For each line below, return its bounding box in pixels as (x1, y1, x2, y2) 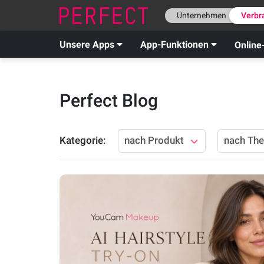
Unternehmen (176, 10, 226, 20)
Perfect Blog (59, 90, 158, 111)
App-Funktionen (140, 39, 209, 51)
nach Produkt (124, 134, 184, 146)
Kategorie (59, 134, 103, 146)
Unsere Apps (59, 39, 114, 51)
